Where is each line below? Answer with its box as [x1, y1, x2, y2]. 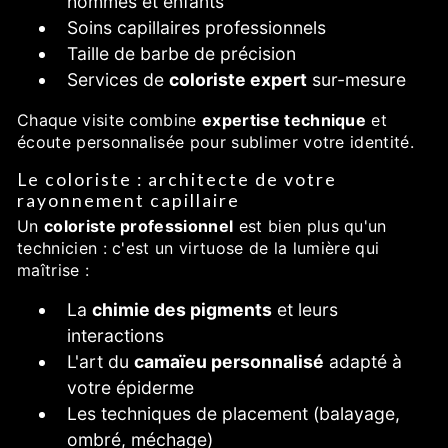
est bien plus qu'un [233, 215, 387, 236]
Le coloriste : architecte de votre [17, 168, 337, 190]
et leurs [272, 298, 338, 320]
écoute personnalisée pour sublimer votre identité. [17, 131, 415, 152]
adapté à [324, 350, 402, 372]
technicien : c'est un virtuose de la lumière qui [17, 237, 380, 258]
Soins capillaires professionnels [67, 16, 326, 38]
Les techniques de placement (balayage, [67, 402, 400, 424]
